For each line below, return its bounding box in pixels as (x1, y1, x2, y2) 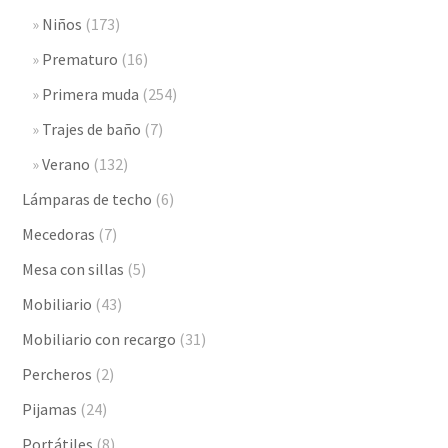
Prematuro (42, 48, 119, 69)
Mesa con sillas (22, 258, 125, 279)
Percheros (22, 363, 93, 384)
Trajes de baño (42, 118, 142, 139)
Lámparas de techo (22, 188, 153, 209)
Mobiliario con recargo (22, 328, 177, 349)
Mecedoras (22, 223, 96, 244)
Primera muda (42, 83, 140, 104)
